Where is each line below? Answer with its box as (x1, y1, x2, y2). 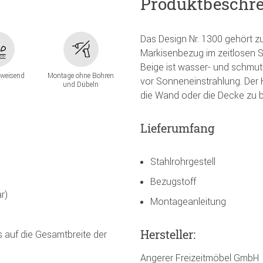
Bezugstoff (150, 175, 196, 187)
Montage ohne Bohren (48, 71, 114, 80)
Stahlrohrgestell (150, 155, 215, 167)
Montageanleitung (150, 195, 226, 207)
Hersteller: (140, 226, 195, 242)
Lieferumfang (140, 120, 214, 136)
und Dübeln (63, 80, 99, 89)
